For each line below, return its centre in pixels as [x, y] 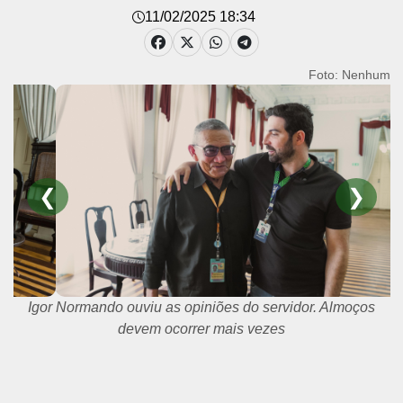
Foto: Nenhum [349, 75]
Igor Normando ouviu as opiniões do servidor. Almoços [201, 307]
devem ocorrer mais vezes [201, 328]
